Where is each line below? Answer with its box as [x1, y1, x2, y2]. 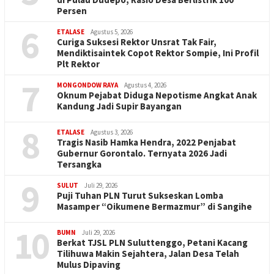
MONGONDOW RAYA [57, 80, 118, 89]
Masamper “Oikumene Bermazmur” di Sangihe [57, 200, 252, 212]
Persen [57, 4, 87, 17]
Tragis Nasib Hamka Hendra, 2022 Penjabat [57, 136, 236, 148]
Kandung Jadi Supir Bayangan [57, 100, 182, 112]
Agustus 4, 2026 [124, 80, 166, 89]
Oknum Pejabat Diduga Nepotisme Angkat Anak [57, 89, 257, 101]
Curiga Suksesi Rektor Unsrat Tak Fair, [57, 35, 217, 48]
